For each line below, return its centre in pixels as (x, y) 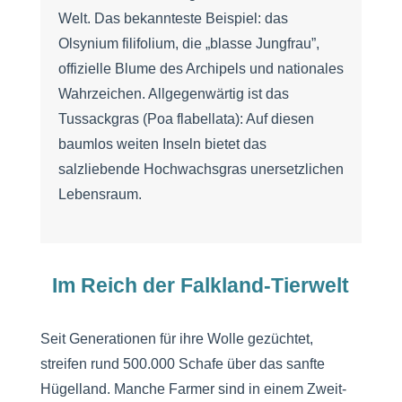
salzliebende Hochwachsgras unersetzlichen (201, 169)
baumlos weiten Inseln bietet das (162, 144)
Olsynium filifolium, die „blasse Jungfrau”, (188, 43)
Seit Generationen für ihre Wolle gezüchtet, (176, 338)
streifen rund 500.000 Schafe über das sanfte (182, 363)
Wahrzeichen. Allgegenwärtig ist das (173, 93)
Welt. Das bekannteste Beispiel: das (173, 18)
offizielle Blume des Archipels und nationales (201, 68)
